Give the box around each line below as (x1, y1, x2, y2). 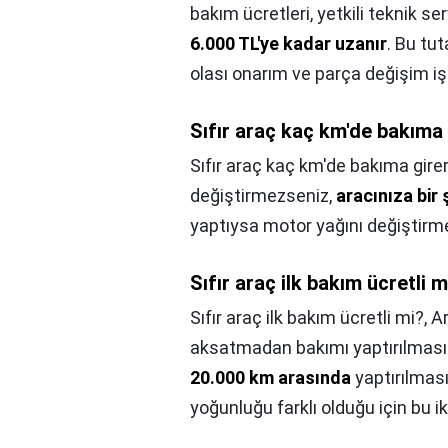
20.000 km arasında (190, 367, 351, 388)
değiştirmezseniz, (190, 185, 336, 206)
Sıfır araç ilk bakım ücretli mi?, (190, 307, 431, 328)
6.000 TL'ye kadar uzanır (190, 33, 387, 54)
